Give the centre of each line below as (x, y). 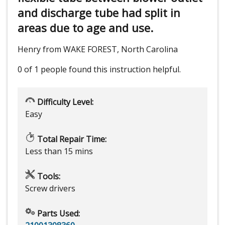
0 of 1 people (42, 70)
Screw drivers (50, 189)
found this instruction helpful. (125, 70)
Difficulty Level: (64, 102)
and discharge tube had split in (99, 13)
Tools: (48, 177)
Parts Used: (58, 214)
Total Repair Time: (71, 139)
